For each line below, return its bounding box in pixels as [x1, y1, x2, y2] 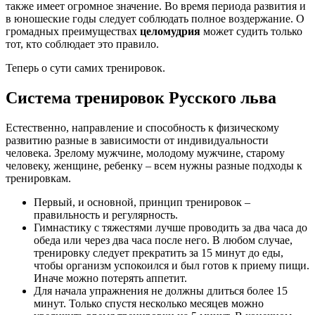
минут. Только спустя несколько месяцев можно [34, 297, 264, 310]
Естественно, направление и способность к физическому [6, 122, 279, 134]
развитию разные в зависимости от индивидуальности [6, 134, 269, 147]
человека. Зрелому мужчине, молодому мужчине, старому [6, 147, 285, 160]
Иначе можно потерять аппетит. [34, 272, 187, 285]
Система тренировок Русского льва [6, 89, 276, 108]
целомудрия [140, 25, 200, 38]
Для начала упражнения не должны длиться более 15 [34, 285, 288, 297]
